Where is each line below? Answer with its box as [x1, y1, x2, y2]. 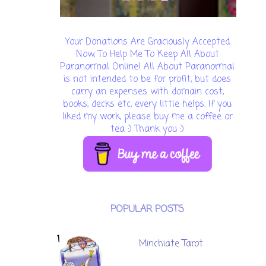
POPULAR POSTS [110, 202, 184, 217]
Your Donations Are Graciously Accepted [65, 36, 230, 49]
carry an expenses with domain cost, [71, 85, 224, 99]
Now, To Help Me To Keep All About [75, 48, 219, 62]
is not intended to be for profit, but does [64, 73, 231, 87]
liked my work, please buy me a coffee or [62, 110, 233, 124]
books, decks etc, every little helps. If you [63, 98, 232, 112]
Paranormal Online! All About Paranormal [60, 61, 235, 74]
